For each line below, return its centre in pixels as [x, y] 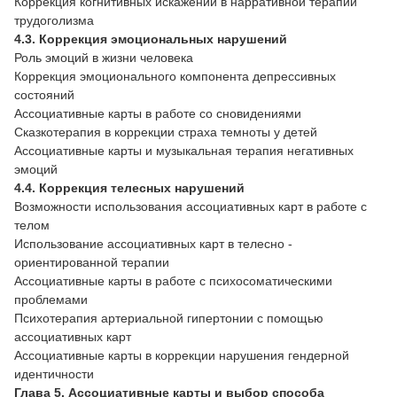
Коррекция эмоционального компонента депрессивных [175, 76]
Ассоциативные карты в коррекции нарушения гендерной [182, 355]
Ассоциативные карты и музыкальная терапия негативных [184, 150]
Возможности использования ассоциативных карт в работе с [191, 206]
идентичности [54, 374]
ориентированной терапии [93, 262]
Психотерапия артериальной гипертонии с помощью [169, 318]
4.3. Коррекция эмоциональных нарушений [151, 39]
